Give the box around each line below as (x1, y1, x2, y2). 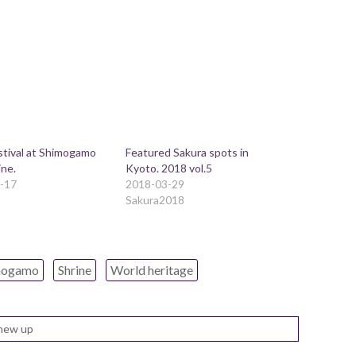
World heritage (110, 262, 193, 278)
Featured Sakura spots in (126, 145, 250, 160)
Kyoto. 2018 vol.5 (126, 161, 213, 176)
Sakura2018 (126, 193, 185, 207)
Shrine (58, 262, 91, 278)
